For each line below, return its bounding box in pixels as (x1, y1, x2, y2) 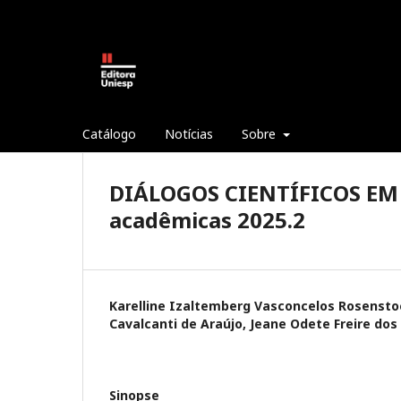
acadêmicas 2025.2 (109, 205, 305, 235)
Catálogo (82, 125, 136, 142)
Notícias (165, 125, 213, 142)
